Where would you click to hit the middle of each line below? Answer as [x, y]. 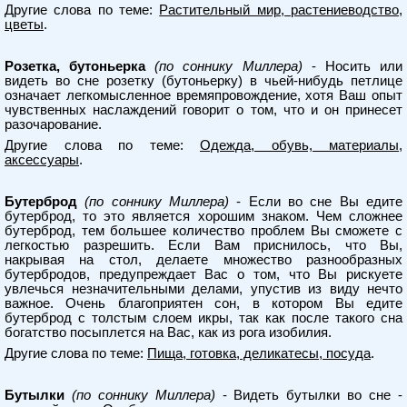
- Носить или [352, 66]
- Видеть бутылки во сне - [309, 395]
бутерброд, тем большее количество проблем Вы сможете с [203, 231]
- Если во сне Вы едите [316, 202]
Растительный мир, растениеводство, [281, 10]
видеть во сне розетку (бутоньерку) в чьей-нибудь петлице [203, 81]
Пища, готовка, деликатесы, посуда [259, 353]
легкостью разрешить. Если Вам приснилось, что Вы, [203, 245]
